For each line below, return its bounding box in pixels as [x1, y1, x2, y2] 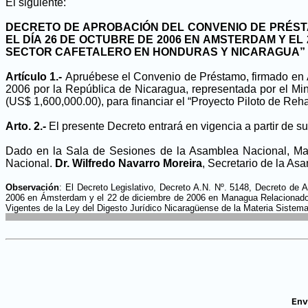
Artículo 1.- [5, 71, 65, 82]
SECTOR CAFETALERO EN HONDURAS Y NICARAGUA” [5, 46, 305, 58]
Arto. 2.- [5, 120, 49, 132]
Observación [5, 182, 59, 192]
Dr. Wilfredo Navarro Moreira [55, 157, 202, 169]
